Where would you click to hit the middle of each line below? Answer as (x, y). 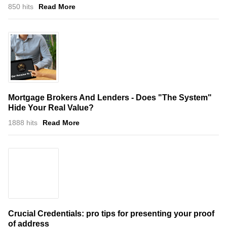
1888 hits (23, 122)
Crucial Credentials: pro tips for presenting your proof (111, 213)
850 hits (21, 6)
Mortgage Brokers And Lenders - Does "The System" (110, 97)
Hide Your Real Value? (51, 107)
